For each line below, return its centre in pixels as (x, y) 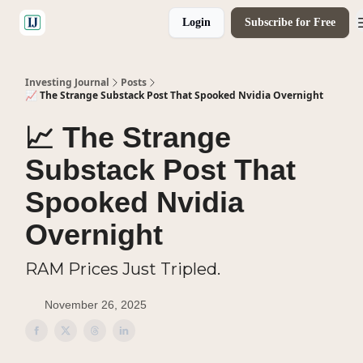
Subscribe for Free (290, 22)
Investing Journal (67, 82)
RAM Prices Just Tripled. (123, 269)
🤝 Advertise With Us (113, 24)
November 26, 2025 (96, 305)
